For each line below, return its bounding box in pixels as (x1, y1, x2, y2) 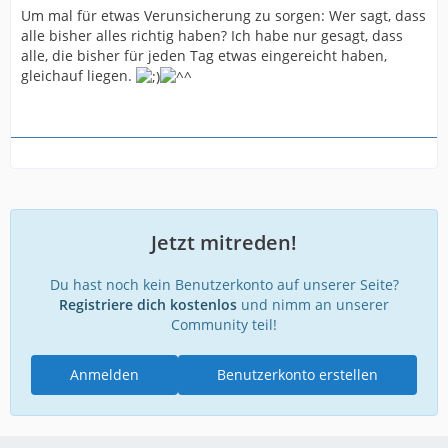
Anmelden (70, 365, 139, 384)
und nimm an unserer (237, 295, 389, 314)
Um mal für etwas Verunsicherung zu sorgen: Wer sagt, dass (21, 5, 426, 25)
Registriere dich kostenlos (59, 295, 237, 314)
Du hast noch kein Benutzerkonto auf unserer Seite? (49, 275, 399, 294)
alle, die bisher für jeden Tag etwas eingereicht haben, (21, 45, 387, 65)
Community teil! (171, 315, 277, 334)
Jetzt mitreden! (151, 229, 297, 256)
